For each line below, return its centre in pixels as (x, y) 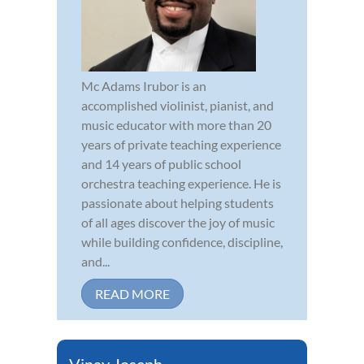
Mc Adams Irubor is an (144, 86)
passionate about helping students (178, 203)
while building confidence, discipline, (182, 242)
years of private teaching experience (181, 145)
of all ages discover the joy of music (178, 223)
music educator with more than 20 (176, 125)
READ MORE (132, 294)
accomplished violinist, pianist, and (178, 106)
